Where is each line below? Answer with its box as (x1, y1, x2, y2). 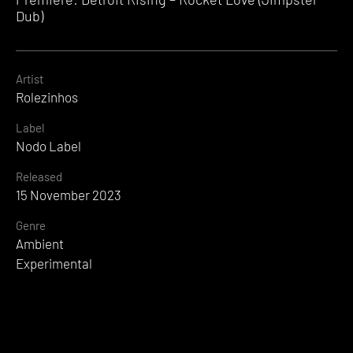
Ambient (16, 236, 64, 252)
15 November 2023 (16, 187, 121, 203)
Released (16, 169, 62, 184)
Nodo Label (16, 138, 81, 154)
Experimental (16, 255, 92, 272)
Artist (16, 72, 43, 87)
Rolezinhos (16, 89, 78, 106)
